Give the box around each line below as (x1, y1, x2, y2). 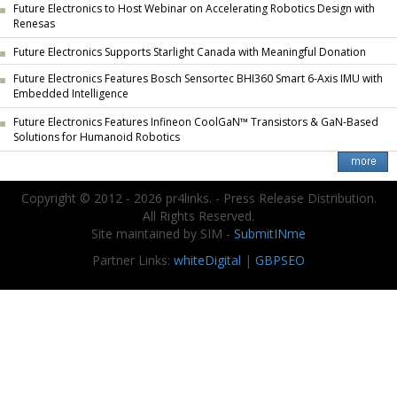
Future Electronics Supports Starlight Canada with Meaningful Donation (13, 44, 366, 59)
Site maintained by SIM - (91, 225, 234, 242)
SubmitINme (234, 225, 306, 242)
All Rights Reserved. (143, 207, 254, 224)
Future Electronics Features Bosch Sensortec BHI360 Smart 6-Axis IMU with (13, 71, 383, 86)
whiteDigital (174, 252, 241, 269)
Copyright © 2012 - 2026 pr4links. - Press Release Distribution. (20, 190, 377, 206)
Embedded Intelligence (13, 86, 128, 103)
